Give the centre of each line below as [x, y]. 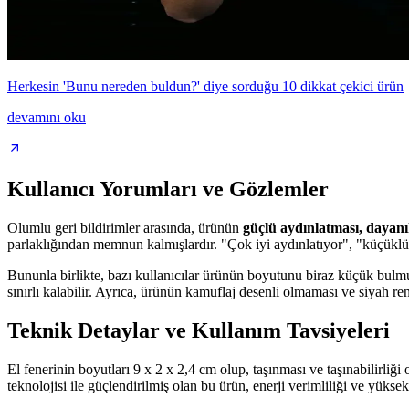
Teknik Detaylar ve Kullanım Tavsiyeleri [199, 330]
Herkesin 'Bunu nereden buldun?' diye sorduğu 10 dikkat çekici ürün [205, 87]
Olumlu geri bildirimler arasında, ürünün [125, 228]
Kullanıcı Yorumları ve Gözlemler [168, 189]
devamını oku [47, 118]
